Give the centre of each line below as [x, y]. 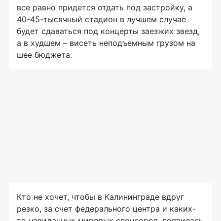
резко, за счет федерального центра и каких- [106, 209]
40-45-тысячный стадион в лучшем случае [101, 19]
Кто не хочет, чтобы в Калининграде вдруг [100, 197]
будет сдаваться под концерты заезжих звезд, [108, 31]
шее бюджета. [44, 55]
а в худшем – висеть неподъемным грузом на [106, 43]
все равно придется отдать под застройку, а [105, 8]
